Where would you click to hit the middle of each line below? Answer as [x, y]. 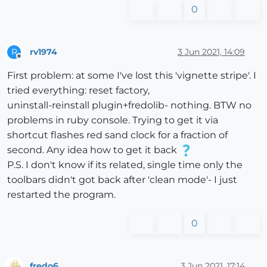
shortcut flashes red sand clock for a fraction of [117, 135]
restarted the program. [61, 195]
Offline [30, 61]
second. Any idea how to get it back [93, 150]
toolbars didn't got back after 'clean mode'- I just [122, 180]
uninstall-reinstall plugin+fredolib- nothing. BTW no [129, 105]
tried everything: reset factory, [78, 91]
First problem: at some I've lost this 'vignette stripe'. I [132, 76]
